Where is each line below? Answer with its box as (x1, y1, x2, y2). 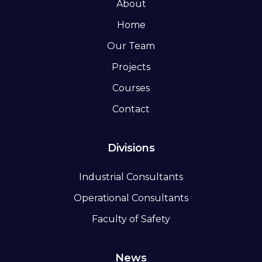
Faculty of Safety (92, 213, 170, 225)
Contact (112, 104, 150, 115)
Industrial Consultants (79, 171, 183, 183)
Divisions (107, 142, 155, 155)
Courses (112, 82, 150, 94)
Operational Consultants (74, 192, 188, 204)
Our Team (107, 40, 155, 52)
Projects (112, 61, 150, 73)
